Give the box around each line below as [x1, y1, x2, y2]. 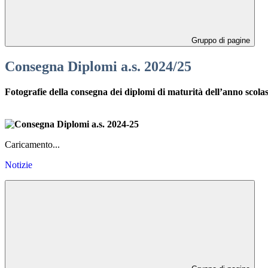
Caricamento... [5, 139, 60, 150]
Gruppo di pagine [189, 36, 250, 45]
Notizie [5, 159, 32, 170]
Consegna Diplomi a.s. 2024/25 [5, 59, 191, 75]
